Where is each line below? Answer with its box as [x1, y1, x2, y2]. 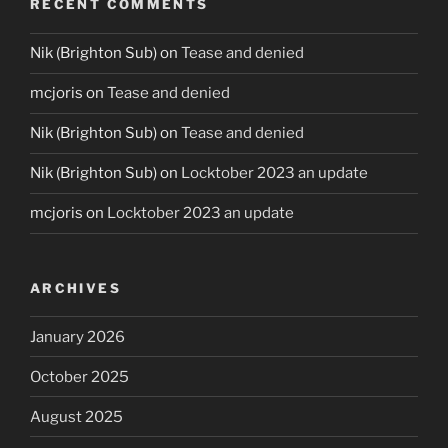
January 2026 [30, 327, 125, 346]
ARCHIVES [30, 279, 121, 296]
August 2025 [30, 407, 123, 426]
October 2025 [30, 367, 129, 386]
